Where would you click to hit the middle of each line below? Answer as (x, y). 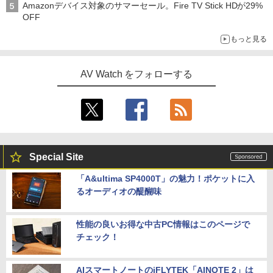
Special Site (56, 157)
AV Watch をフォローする (136, 74)
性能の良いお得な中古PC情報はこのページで (163, 225)
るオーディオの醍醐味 (119, 192)
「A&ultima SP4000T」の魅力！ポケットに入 (165, 179)
